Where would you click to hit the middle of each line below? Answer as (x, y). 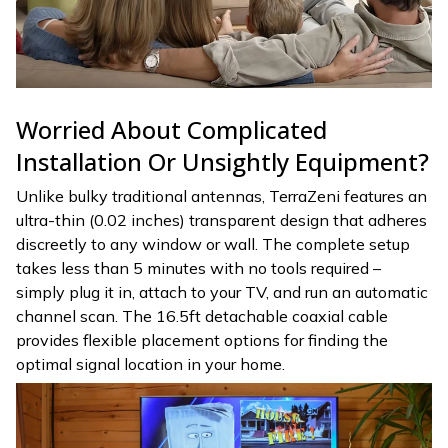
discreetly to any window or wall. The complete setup (213, 244)
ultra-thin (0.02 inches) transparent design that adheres (221, 220)
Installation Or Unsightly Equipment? (222, 162)
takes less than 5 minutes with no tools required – (198, 268)
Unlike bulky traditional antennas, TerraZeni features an (221, 196)
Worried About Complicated (171, 130)
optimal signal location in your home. (150, 364)
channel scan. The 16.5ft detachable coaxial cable (202, 316)
